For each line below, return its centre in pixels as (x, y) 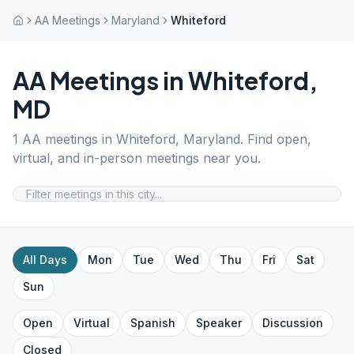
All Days (45, 260)
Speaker (219, 323)
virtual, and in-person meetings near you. (137, 158)
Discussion (293, 323)
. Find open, (276, 139)
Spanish (153, 323)
